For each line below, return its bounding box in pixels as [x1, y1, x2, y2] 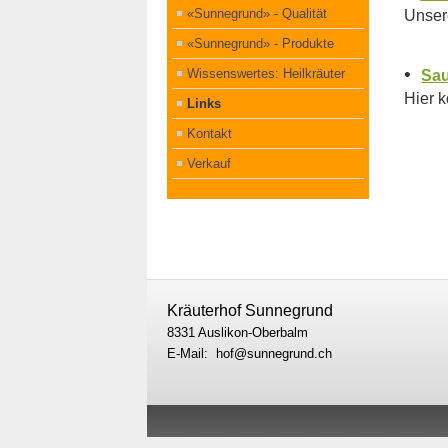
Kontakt [187, 125, 232, 141]
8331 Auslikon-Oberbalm [167, 324, 308, 340]
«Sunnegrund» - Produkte [187, 35, 334, 51]
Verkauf [187, 155, 231, 171]
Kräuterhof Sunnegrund [167, 301, 333, 319]
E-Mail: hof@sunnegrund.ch [167, 345, 332, 361]
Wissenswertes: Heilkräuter [187, 65, 345, 81]
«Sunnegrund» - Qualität [187, 5, 327, 21]
